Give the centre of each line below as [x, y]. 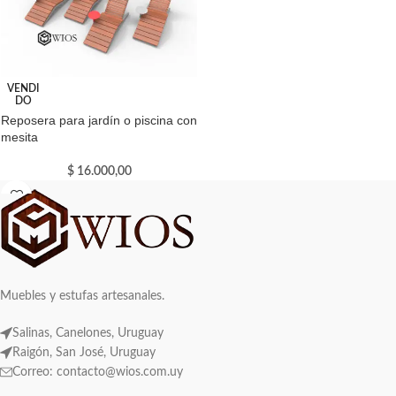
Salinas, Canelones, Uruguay [88, 333]
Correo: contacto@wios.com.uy [98, 372]
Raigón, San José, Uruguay [84, 352]
